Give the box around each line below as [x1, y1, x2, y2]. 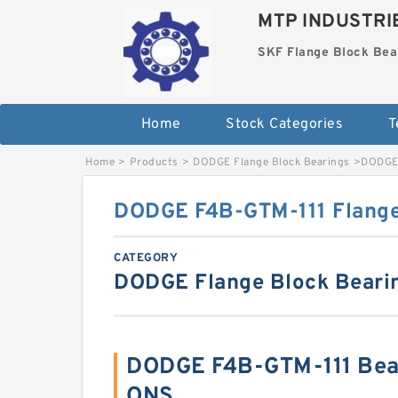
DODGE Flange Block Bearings [193, 155, 350, 170]
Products [129, 155, 179, 170]
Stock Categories [226, 115, 344, 133]
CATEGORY [114, 251, 178, 266]
